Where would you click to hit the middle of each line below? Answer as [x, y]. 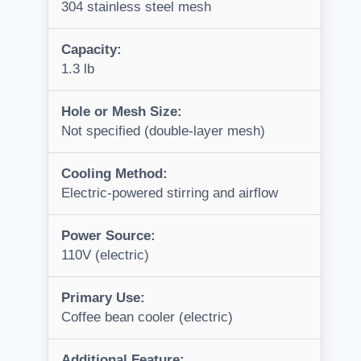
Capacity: [91, 50]
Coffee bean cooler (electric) [147, 317]
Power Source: [108, 236]
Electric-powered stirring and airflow [170, 193]
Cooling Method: [114, 174]
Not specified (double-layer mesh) [163, 131]
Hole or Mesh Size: [122, 112]
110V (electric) [105, 255]
